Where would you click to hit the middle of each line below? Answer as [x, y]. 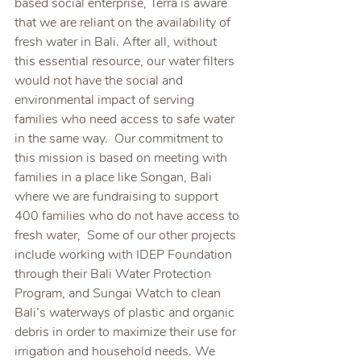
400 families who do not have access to [129, 216]
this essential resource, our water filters [126, 61]
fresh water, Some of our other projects [127, 235]
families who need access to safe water [126, 119]
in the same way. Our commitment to [120, 138]
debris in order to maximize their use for [127, 332]
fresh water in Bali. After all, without [117, 41]
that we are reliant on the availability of [124, 22]
